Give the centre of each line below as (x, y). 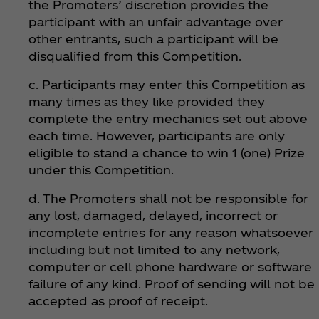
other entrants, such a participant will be (153, 38)
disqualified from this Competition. (135, 56)
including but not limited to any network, (154, 249)
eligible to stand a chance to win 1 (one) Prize (167, 152)
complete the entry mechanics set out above (168, 118)
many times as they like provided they (147, 101)
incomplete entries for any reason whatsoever (171, 232)
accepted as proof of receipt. (118, 300)
